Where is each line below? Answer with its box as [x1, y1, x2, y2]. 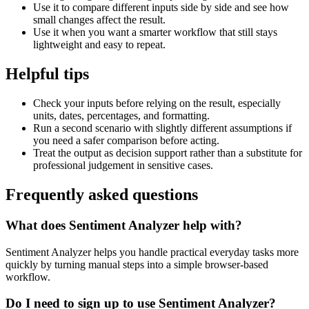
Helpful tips [6, 65, 89, 83]
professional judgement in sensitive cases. [33, 159, 213, 172]
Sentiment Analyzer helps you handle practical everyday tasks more [6, 246, 299, 258]
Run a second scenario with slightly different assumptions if [33, 122, 292, 134]
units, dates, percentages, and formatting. [33, 110, 210, 122]
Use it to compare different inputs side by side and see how [33, 1, 289, 14]
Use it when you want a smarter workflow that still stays [33, 26, 277, 39]
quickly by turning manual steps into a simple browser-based [6, 258, 268, 270]
